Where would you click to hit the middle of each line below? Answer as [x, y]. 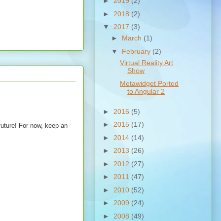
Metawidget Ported [149, 84]
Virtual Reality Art [147, 62]
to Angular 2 [146, 92]
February [137, 51]
